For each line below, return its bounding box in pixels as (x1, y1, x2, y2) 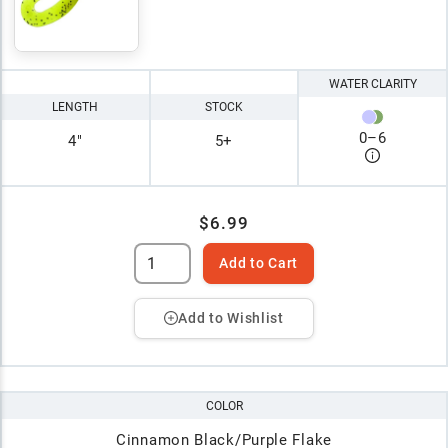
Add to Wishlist (178, 309, 284, 326)
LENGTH (52, 100, 99, 115)
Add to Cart (219, 254, 298, 271)
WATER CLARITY (328, 77, 417, 92)
